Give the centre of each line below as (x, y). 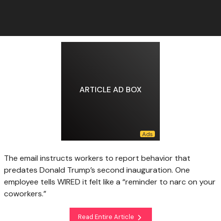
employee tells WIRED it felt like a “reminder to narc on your (110, 182)
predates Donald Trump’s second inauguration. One (97, 170)
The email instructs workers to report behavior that (97, 158)
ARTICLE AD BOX (110, 89)
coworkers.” (25, 194)
